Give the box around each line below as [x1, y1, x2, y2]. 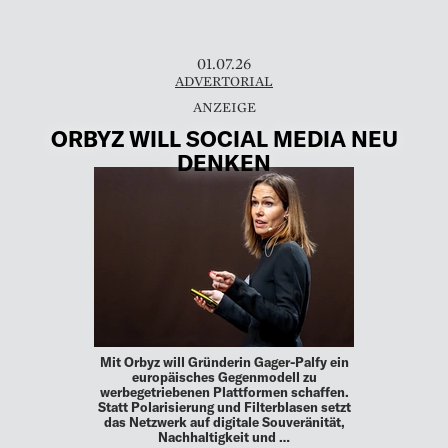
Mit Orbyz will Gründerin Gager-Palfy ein [99, 353, 349, 370]
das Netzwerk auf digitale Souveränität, [103, 413, 345, 430]
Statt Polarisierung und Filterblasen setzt [97, 398, 351, 415]
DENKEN [177, 148, 271, 175]
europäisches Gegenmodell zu [131, 368, 317, 385]
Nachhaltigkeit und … [158, 428, 290, 445]
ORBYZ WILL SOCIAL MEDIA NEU [50, 124, 398, 151]
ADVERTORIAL [175, 72, 273, 91]
